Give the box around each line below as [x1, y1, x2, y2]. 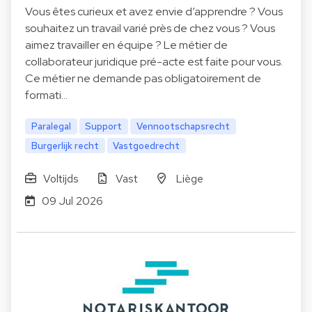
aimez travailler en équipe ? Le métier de [25, 37, 228, 52]
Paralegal [31, 119, 71, 132]
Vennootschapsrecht [136, 119, 231, 132]
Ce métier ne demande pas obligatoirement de [25, 70, 261, 86]
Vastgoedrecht [113, 139, 180, 152]
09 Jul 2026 [41, 193, 103, 208]
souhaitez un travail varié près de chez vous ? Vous [25, 20, 275, 36]
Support [85, 119, 123, 132]
